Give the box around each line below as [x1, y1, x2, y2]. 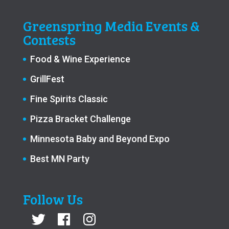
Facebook [55, 210, 97, 221]
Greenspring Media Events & [22, 16, 200, 35]
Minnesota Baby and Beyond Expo [30, 133, 170, 144]
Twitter [29, 210, 60, 221]
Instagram [80, 210, 123, 221]
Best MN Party [30, 153, 89, 164]
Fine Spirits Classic [30, 93, 108, 104]
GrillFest [30, 73, 64, 84]
